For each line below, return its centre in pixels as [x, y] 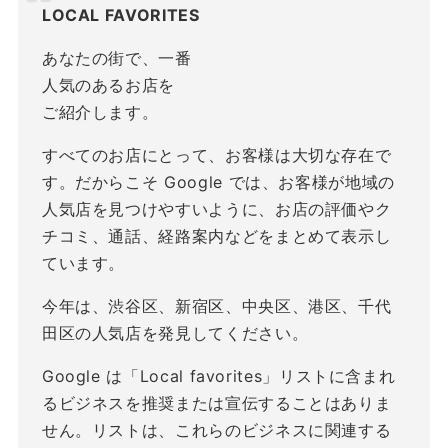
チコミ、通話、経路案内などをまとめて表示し [216, 236]
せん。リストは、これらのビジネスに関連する [216, 430]
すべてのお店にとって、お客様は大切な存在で [216, 155]
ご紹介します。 [100, 112]
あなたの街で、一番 [116, 58]
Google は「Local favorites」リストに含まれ [218, 376]
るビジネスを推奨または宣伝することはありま [216, 403]
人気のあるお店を [108, 85]
